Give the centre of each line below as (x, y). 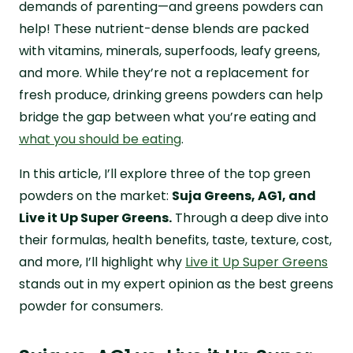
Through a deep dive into (250, 217)
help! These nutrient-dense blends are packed (164, 28)
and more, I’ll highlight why (102, 262)
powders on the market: (95, 195)
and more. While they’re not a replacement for (164, 72)
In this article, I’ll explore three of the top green (165, 173)
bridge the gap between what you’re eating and (167, 117)
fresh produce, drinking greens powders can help (171, 95)
